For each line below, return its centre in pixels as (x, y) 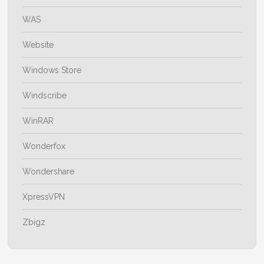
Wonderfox (44, 146)
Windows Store (52, 70)
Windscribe (45, 96)
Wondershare (49, 172)
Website (38, 45)
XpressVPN (44, 197)
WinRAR (38, 121)
